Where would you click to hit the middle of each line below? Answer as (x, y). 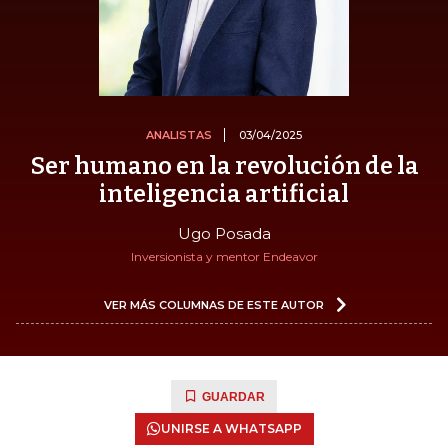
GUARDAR (233, 396)
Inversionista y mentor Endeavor (224, 256)
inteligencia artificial (224, 193)
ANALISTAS (179, 134)
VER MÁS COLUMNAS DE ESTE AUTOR (214, 304)
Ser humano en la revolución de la (224, 165)
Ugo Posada (224, 233)
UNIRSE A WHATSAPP (231, 428)
